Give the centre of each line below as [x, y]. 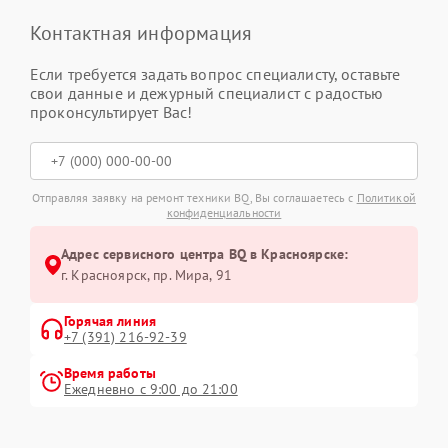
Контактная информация [141, 33]
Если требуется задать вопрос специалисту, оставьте [215, 74]
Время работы [110, 373]
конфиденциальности [224, 212]
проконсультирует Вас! [111, 112]
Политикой [386, 197]
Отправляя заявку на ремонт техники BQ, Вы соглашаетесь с [194, 197]
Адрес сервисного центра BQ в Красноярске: [205, 254]
